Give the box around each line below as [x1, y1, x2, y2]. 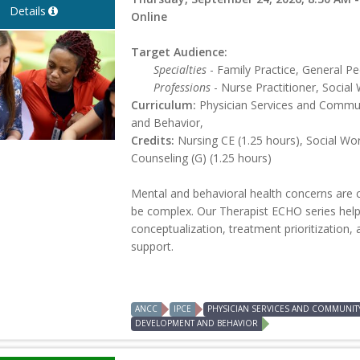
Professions [153, 79, 211, 95]
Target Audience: [131, 43, 228, 59]
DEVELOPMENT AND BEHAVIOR [135, 317, 259, 329]
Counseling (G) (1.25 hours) [131, 149, 272, 166]
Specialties [153, 61, 207, 77]
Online [131, 8, 168, 24]
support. [131, 238, 174, 254]
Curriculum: [131, 96, 197, 112]
